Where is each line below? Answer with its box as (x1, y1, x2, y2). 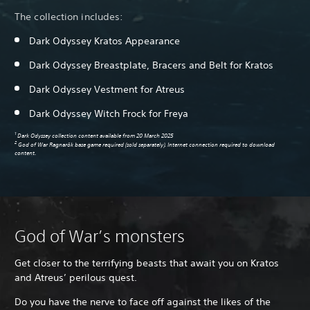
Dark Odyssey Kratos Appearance (29, 35, 180, 48)
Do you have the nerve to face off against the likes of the (15, 295, 271, 309)
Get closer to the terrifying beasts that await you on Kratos (15, 257, 279, 270)
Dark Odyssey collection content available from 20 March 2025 (16, 131, 173, 140)
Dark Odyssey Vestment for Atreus (29, 83, 185, 96)
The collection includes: (15, 10, 124, 24)
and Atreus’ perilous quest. (15, 271, 137, 284)
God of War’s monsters (15, 226, 185, 246)
